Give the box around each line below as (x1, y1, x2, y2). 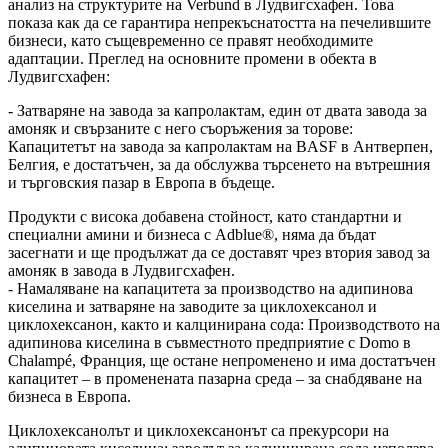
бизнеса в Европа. (8, 387, 131, 405)
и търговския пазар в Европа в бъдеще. (8, 173, 275, 191)
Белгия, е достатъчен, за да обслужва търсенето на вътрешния (8, 155, 430, 173)
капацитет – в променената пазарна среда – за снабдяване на (8, 369, 422, 387)
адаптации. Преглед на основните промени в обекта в (8, 49, 377, 67)
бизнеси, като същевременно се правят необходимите (8, 31, 373, 49)
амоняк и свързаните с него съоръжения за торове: (8, 119, 353, 137)
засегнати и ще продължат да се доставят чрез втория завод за (8, 243, 430, 261)
